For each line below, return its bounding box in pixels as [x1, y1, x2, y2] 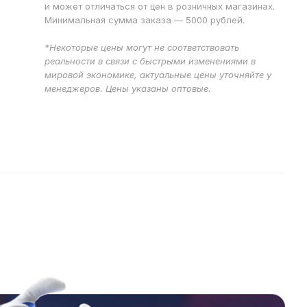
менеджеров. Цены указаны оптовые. [45, 83, 212, 94]
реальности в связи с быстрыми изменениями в [45, 56, 256, 66]
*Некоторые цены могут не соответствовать [45, 42, 240, 53]
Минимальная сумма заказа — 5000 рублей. [45, 14, 245, 25]
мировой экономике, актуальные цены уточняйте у [45, 69, 272, 80]
